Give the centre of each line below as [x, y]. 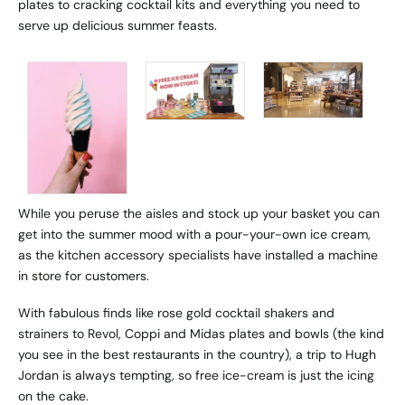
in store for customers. [84, 275]
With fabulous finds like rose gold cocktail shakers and [176, 313]
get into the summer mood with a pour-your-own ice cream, [194, 234]
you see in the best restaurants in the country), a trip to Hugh [197, 355]
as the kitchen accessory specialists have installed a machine [198, 254]
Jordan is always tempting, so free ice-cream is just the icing [196, 376]
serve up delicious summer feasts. [118, 25]
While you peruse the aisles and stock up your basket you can [199, 213]
